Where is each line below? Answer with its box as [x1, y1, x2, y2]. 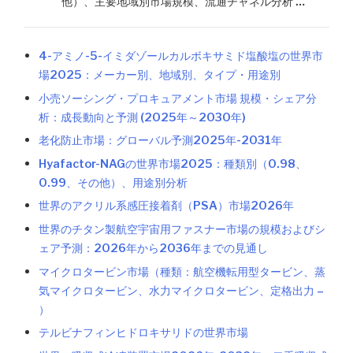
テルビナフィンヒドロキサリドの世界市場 [39, 325, 249, 340]
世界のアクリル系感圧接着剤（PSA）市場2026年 [39, 199, 295, 214]
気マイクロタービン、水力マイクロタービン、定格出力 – [39, 283, 325, 298]
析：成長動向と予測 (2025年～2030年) [39, 110, 247, 124]
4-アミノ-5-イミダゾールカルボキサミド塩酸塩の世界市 [39, 49, 324, 63]
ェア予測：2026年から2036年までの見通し [39, 240, 269, 255]
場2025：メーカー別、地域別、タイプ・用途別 [39, 68, 281, 82]
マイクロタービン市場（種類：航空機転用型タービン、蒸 [39, 264, 326, 279]
